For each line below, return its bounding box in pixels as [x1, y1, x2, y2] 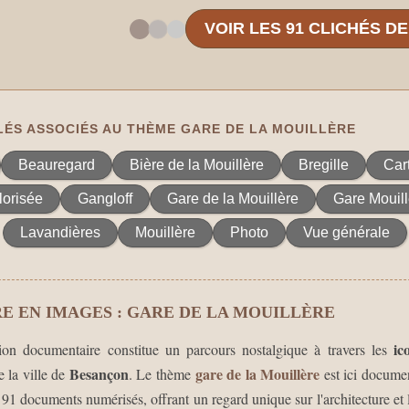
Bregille [298, 157, 349, 173]
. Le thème [128, 364, 195, 384]
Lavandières [19, 225, 100, 241]
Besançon [68, 363, 129, 385]
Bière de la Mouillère [129, 157, 264, 173]
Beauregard [17, 157, 95, 173]
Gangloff [78, 191, 132, 207]
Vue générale [302, 225, 390, 241]
